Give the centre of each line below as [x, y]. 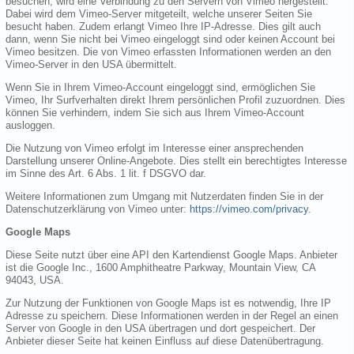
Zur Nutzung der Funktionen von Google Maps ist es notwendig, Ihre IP [168, 303]
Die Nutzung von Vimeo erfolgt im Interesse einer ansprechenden [154, 148]
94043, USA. [35, 280]
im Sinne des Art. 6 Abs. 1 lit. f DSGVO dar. [106, 173]
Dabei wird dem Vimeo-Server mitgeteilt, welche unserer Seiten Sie [159, 13]
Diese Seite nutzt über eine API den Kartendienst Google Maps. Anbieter [171, 254]
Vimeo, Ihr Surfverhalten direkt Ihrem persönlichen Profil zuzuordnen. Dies [175, 100]
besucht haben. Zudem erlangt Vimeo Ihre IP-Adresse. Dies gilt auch [163, 26]
